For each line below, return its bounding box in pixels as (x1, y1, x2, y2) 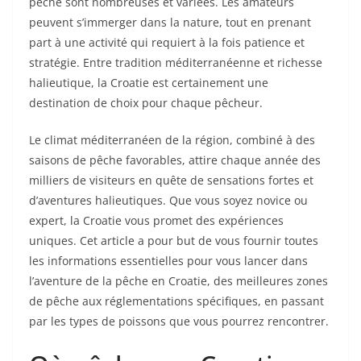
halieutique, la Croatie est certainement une (29, 75, 268, 91)
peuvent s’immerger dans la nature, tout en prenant (29, 15, 311, 31)
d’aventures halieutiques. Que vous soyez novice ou (29, 193, 308, 209)
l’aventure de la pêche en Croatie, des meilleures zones (29, 273, 328, 289)
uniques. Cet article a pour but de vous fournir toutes (29, 233, 318, 249)
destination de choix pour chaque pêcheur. (29, 95, 263, 111)
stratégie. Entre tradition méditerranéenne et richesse (29, 55, 322, 71)
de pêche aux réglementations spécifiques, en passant (29, 293, 324, 309)
